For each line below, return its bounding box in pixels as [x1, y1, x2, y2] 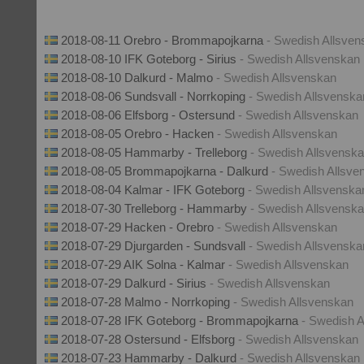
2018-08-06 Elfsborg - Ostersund [61, 108, 238, 122]
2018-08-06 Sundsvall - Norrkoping [61, 89, 249, 103]
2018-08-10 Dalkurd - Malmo [61, 71, 216, 84]
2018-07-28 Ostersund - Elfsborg [61, 332, 238, 346]
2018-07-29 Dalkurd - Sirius [61, 276, 210, 290]
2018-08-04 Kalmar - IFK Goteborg [61, 183, 248, 197]
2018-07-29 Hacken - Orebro [61, 220, 217, 234]
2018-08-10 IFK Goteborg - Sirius [61, 52, 240, 66]
